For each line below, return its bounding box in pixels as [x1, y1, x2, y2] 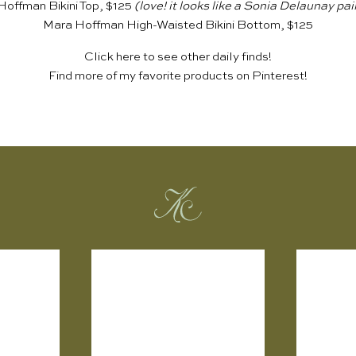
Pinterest [252, 70, 304, 83]
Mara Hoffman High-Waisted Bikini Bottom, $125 [43, 19, 313, 32]
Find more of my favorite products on [48, 70, 252, 83]
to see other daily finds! [141, 51, 272, 64]
